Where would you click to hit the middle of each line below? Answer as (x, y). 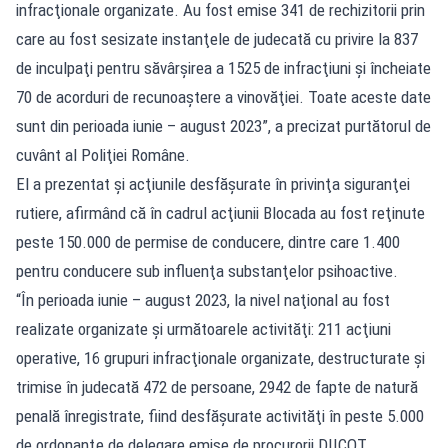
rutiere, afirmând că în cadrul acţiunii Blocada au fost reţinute (220, 212)
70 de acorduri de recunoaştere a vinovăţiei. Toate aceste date (223, 96)
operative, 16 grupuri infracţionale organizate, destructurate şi (220, 357)
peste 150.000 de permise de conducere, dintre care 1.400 (208, 241)
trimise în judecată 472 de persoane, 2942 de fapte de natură (217, 386)
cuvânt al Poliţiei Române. (103, 154)
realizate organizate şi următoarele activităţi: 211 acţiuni (203, 328)
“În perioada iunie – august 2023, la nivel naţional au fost (203, 299)
